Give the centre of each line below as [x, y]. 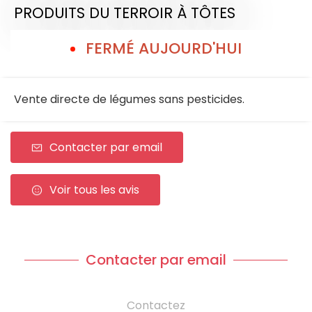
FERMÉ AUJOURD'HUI [164, 49]
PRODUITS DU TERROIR [93, 13]
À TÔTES [206, 13]
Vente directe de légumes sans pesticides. [129, 100]
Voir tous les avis [94, 190]
